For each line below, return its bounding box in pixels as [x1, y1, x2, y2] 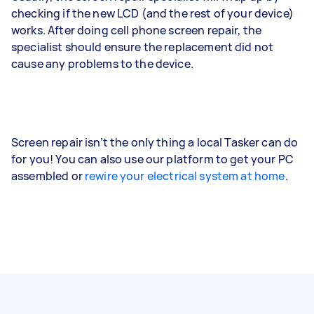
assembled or [11, 168, 85, 184]
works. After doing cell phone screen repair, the [11, 22, 262, 38]
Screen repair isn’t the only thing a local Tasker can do [11, 134, 299, 150]
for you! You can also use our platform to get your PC [11, 151, 294, 167]
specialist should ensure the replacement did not [11, 39, 274, 55]
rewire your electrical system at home [84, 168, 285, 184]
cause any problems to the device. [11, 55, 193, 71]
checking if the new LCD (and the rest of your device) [11, 5, 294, 21]
